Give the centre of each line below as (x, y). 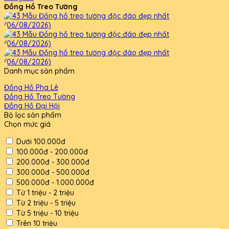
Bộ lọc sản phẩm (33, 115)
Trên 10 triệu (37, 223)
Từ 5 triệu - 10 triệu (48, 213)
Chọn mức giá (27, 124)
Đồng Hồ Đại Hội (32, 106)
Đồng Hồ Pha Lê (31, 87)
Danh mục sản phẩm (39, 71)
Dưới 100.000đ (41, 142)
